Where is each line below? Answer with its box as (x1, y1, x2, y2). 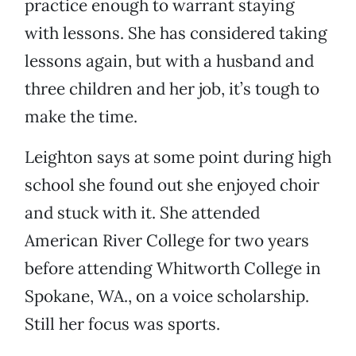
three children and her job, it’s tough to (25, 78, 319, 100)
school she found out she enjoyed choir (25, 174, 319, 196)
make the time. (25, 106, 137, 128)
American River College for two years (25, 230, 309, 252)
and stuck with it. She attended (25, 202, 260, 224)
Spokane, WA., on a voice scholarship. (25, 285, 309, 308)
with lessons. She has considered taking (25, 22, 327, 44)
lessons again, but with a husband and (25, 50, 314, 72)
